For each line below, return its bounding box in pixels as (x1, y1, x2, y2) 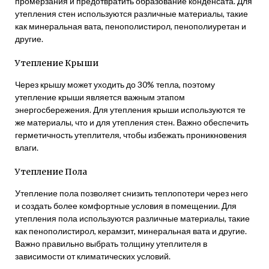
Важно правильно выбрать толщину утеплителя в (15, 238, 207, 249)
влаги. (15, 142, 38, 153)
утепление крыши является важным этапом (15, 92, 185, 102)
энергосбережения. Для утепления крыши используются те (15, 104, 246, 115)
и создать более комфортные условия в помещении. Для (15, 201, 237, 211)
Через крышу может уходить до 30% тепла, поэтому (15, 79, 215, 89)
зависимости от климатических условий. (15, 251, 171, 261)
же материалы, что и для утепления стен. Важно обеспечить (15, 117, 249, 127)
